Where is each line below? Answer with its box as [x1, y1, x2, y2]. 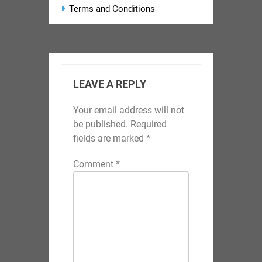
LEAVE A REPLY [73, 78, 146, 91]
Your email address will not [73, 105, 184, 116]
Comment [73, 158, 116, 170]
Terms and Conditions [69, 4, 155, 15]
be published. [73, 119, 128, 130]
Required [130, 119, 167, 130]
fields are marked [73, 133, 146, 144]
